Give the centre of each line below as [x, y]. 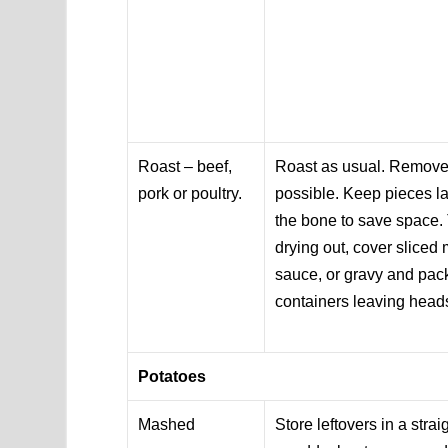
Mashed [167, 424]
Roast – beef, [185, 166]
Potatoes [172, 376]
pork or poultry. [190, 193]
